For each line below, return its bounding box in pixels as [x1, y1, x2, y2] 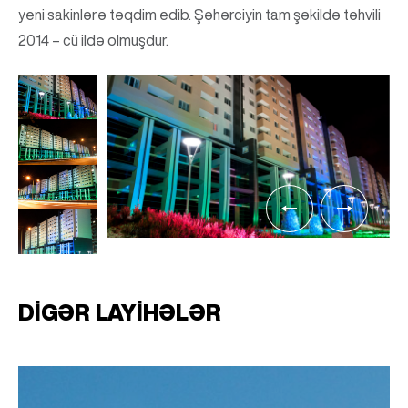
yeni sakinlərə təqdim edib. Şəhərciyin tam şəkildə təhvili [18, 7, 381, 22]
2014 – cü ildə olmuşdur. [18, 33, 168, 47]
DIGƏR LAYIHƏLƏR [18, 301, 221, 324]
